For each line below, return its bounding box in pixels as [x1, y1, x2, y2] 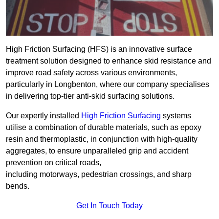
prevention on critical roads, [6, 158, 101, 167]
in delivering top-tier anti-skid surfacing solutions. [6, 92, 175, 101]
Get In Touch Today [76, 201, 143, 210]
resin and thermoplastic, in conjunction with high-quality [6, 135, 197, 144]
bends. [6, 182, 29, 191]
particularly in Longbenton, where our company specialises [6, 80, 209, 89]
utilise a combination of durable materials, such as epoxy [6, 123, 201, 132]
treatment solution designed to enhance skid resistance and [6, 57, 211, 66]
